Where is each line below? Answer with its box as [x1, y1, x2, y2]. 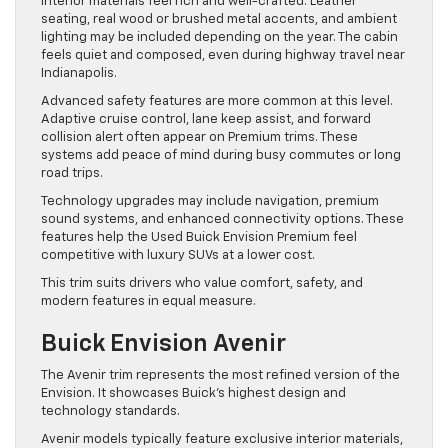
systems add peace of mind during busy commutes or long [41, 148, 401, 162]
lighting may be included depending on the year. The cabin [41, 30, 398, 44]
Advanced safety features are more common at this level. [41, 94, 393, 108]
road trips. [41, 166, 103, 180]
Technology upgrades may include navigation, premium [41, 194, 379, 208]
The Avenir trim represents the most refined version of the [41, 368, 400, 382]
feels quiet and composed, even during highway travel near [41, 48, 405, 62]
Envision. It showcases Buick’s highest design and [41, 386, 346, 400]
